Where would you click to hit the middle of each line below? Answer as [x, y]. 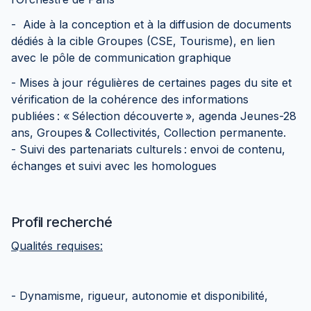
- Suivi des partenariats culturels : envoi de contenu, [148, 149]
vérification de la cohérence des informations [130, 99]
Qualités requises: [57, 246]
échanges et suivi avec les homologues [116, 166]
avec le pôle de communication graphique [123, 58]
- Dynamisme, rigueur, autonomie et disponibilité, [143, 296]
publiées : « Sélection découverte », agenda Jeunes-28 [154, 116]
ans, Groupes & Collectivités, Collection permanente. [150, 133]
